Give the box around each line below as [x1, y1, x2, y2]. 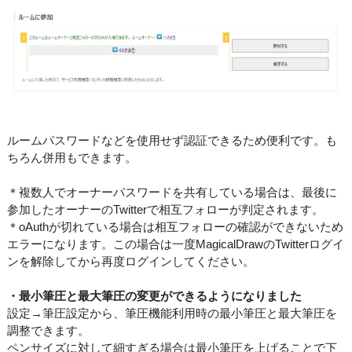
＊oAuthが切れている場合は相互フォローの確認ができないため [7, 219, 343, 233]
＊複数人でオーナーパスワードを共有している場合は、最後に [7, 185, 337, 199]
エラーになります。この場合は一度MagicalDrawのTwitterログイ [7, 236, 344, 251]
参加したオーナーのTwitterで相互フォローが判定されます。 [7, 202, 324, 216]
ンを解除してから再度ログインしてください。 [7, 254, 255, 268]
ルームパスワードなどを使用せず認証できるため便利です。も [7, 133, 337, 147]
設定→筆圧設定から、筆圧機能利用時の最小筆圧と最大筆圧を [7, 306, 337, 320]
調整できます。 [7, 323, 90, 337]
